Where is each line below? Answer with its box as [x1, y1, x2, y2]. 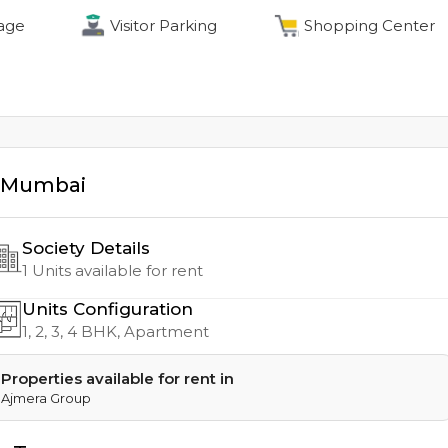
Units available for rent [28, 261, 203, 280]
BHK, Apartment [77, 322, 209, 341]
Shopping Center [304, 16, 436, 35]
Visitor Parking [109, 16, 217, 35]
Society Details [22, 238, 150, 258]
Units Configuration [22, 299, 193, 319]
